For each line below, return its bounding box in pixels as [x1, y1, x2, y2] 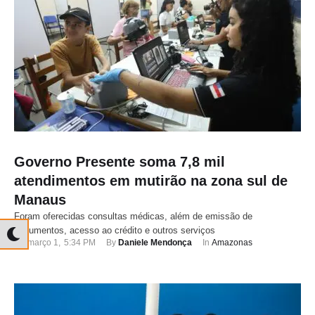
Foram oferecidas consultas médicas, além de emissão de [14, 211, 252, 222]
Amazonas [212, 238, 252, 248]
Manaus [14, 192, 66, 208]
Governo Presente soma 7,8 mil [14, 154, 225, 170]
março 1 [27, 238, 58, 248]
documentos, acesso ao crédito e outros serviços [14, 225, 215, 236]
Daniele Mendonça [118, 238, 192, 248]
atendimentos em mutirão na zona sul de [14, 173, 288, 189]
